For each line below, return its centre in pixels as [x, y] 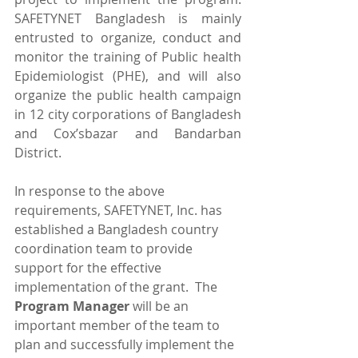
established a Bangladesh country [118, 229]
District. [38, 152]
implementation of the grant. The [117, 286]
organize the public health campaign [128, 95]
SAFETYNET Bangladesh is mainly [128, 18]
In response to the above [91, 191]
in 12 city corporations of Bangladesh [128, 114]
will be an [162, 306]
